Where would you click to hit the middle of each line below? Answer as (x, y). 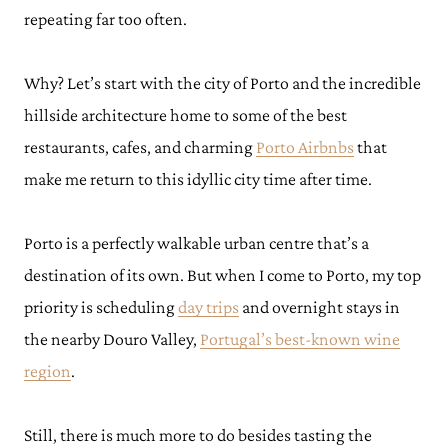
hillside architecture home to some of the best (185, 115)
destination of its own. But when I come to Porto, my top (222, 275)
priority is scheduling (101, 307)
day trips (208, 307)
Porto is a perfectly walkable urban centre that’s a (196, 243)
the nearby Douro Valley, (112, 339)
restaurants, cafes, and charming (140, 147)
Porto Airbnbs (305, 147)
